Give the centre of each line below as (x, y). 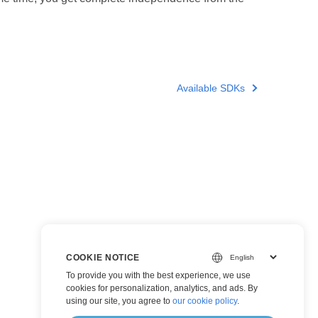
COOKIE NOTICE (103, 257)
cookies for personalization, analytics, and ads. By (162, 288)
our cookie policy (205, 301)
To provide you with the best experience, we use (158, 275)
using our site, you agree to (119, 301)
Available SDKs (211, 88)
